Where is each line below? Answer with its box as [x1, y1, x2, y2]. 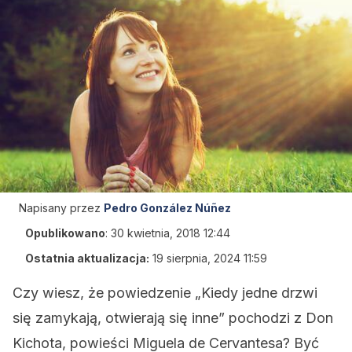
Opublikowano [25, 226, 105, 240]
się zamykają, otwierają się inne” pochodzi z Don [13, 310, 333, 326]
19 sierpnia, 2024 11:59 [152, 251, 267, 265]
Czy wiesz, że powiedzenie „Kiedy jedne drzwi [13, 284, 317, 301]
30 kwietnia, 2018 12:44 [111, 226, 230, 240]
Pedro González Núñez [104, 201, 231, 214]
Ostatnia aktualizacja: [25, 251, 149, 265]
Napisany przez [19, 201, 101, 214]
